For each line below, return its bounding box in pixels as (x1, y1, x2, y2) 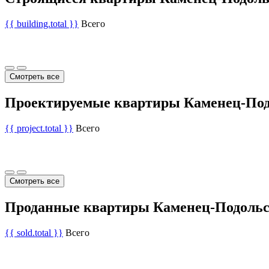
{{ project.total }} (5, 123, 73, 134)
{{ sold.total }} (5, 227, 63, 238)
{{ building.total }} (5, 19, 79, 29)
